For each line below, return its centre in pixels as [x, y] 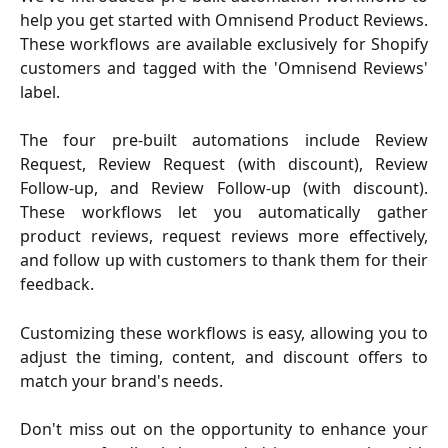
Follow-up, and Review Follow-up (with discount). [224, 188]
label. [40, 91]
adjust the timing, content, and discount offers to [224, 356]
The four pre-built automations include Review [224, 140]
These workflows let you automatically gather [224, 212]
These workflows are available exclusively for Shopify [224, 43]
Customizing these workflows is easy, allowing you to [224, 332]
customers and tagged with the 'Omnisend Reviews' [224, 67]
